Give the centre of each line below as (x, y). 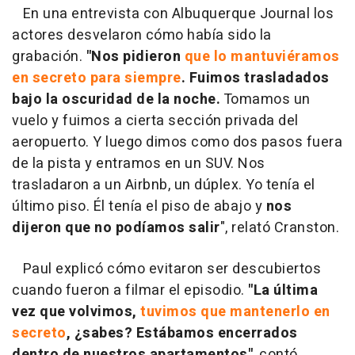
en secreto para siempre (97, 78)
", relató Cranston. (279, 227)
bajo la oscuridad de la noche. (116, 99)
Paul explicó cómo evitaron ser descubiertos (166, 269)
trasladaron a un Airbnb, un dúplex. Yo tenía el (164, 185)
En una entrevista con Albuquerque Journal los (173, 13)
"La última (283, 290)
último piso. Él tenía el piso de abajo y (139, 206)
